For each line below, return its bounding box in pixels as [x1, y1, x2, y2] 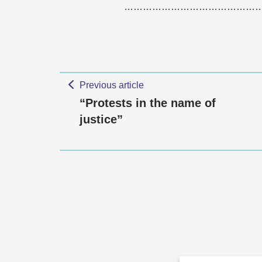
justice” [80, 113, 123, 126]
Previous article [79, 80, 144, 90]
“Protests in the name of [80, 96, 216, 109]
